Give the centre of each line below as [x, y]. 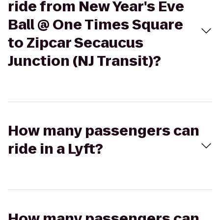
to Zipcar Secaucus [76, 43]
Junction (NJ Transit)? [84, 61]
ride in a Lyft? [55, 149]
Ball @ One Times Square [96, 25]
